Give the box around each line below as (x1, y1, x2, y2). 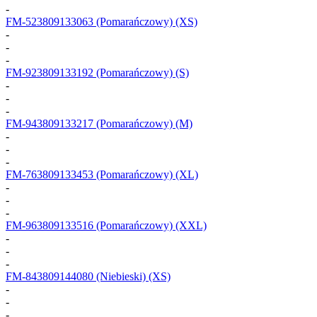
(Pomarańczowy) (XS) (93, 15, 197, 28)
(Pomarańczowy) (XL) (93, 168, 198, 180)
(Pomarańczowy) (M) (93, 117, 192, 129)
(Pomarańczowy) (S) (93, 66, 189, 79)
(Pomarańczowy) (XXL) (93, 219, 207, 231)
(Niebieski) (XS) (93, 270, 171, 282)
